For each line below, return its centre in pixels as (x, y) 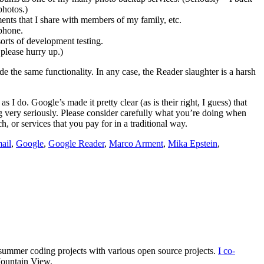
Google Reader (76, 144)
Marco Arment (136, 144)
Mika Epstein (193, 144)
